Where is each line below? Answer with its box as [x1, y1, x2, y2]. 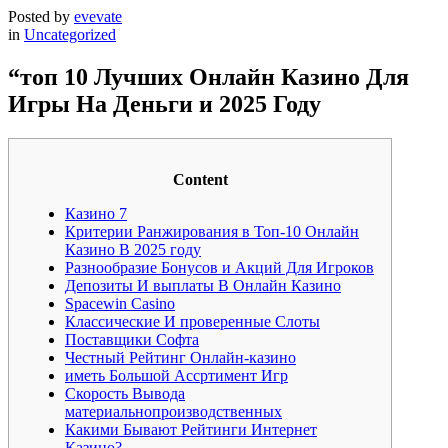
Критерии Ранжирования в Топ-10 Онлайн [65, 222, 359, 240]
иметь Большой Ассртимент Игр [65, 366, 288, 384]
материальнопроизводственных [65, 402, 282, 420]
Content [172, 170, 228, 188]
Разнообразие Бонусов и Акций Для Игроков [65, 258, 374, 276]
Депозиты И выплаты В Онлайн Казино [65, 276, 341, 294]
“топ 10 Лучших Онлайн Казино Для [8, 63, 409, 90]
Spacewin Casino [65, 294, 175, 312]
